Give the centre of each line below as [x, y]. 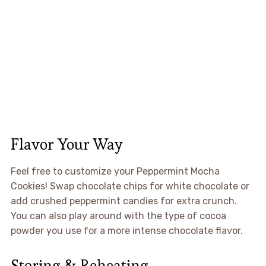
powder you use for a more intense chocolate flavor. [126, 230]
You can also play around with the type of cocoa [118, 216]
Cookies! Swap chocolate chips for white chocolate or [130, 186]
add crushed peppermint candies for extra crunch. [123, 201]
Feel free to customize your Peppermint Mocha [115, 171]
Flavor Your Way [66, 144]
